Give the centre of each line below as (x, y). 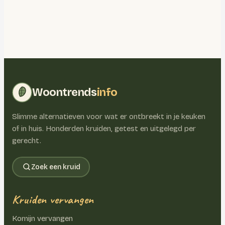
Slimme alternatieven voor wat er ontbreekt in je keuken (109, 116)
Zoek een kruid (55, 167)
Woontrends (65, 92)
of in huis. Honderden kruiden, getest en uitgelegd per (104, 128)
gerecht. (27, 140)
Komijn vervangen (42, 218)
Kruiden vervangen (53, 199)
